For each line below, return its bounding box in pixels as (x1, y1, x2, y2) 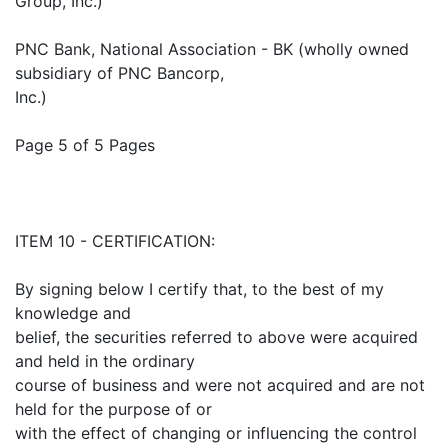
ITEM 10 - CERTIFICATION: (15, 231, 215, 252)
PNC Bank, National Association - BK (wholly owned (15, 39, 409, 60)
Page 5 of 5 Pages (15, 135, 155, 156)
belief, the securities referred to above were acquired (15, 327, 418, 348)
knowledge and (15, 303, 131, 324)
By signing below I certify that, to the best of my (15, 279, 384, 300)
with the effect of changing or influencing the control (15, 423, 417, 444)
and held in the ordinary (15, 351, 195, 372)
